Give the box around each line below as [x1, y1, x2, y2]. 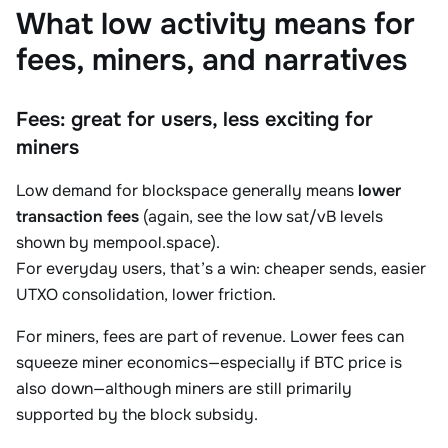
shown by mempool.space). [16, 232, 220, 253]
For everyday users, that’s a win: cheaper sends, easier [16, 258, 426, 279]
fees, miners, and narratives [16, 41, 407, 79]
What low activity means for [16, 5, 415, 43]
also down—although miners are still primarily [16, 378, 352, 399]
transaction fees [16, 206, 139, 227]
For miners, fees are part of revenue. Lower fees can [16, 326, 404, 347]
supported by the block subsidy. [16, 404, 258, 425]
